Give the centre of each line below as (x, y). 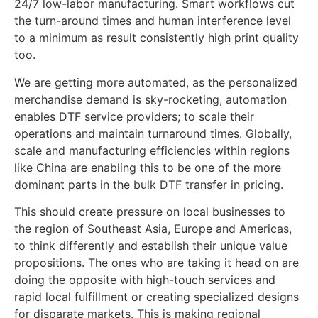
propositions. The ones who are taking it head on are (157, 263)
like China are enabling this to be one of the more (148, 167)
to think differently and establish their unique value (151, 246)
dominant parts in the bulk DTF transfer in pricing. (149, 184)
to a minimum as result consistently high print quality (157, 38)
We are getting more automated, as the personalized (156, 82)
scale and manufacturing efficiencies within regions (152, 150)
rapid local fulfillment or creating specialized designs (157, 297)
